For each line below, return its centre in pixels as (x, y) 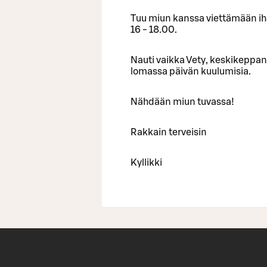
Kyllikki (146, 162)
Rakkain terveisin (169, 132)
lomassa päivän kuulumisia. (191, 71)
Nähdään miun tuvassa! (182, 102)
